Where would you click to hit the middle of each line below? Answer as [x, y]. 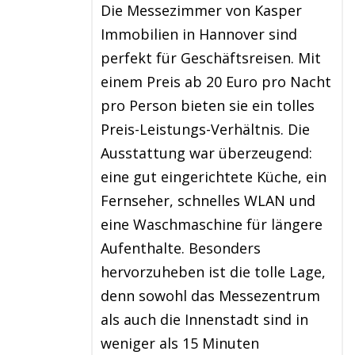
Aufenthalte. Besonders [181, 248]
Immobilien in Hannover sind [199, 34]
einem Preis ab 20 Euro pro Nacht [216, 82]
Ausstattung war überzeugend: [206, 153]
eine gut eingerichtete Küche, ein [214, 177]
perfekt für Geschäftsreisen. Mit [211, 58]
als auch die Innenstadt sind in [204, 319]
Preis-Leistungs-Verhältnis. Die [205, 129]
